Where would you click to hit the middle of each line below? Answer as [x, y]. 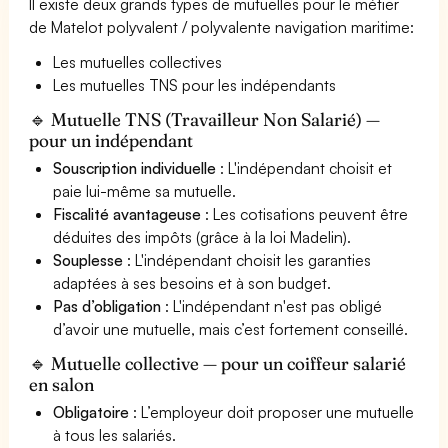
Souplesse [88, 259]
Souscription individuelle [135, 167]
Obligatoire [91, 411]
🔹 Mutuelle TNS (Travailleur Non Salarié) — [205, 119]
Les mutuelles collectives [138, 61]
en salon [62, 384]
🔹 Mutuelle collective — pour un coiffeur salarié [218, 363]
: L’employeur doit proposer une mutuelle [272, 411]
